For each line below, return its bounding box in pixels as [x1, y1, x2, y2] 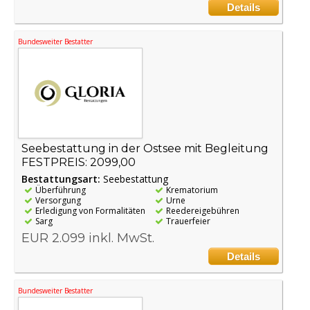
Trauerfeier [165, 215, 210, 227]
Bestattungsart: [21, 172, 103, 185]
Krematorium [165, 183, 218, 196]
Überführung [35, 183, 86, 196]
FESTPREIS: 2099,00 [21, 155, 136, 169]
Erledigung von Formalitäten [35, 204, 145, 217]
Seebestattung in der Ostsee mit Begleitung [21, 141, 268, 155]
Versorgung [35, 194, 81, 206]
